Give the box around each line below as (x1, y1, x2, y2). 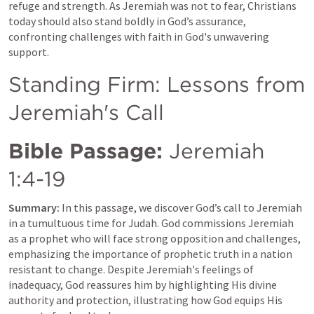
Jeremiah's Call (8, 100, 164, 125)
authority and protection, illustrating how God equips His (8, 293, 282, 307)
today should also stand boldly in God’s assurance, (8, 14, 246, 28)
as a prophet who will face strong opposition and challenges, (8, 231, 301, 245)
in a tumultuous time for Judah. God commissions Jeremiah (8, 216, 294, 230)
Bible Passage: (8, 138, 163, 163)
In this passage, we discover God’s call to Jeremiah (60, 200, 302, 214)
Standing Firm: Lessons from (8, 71, 305, 97)
